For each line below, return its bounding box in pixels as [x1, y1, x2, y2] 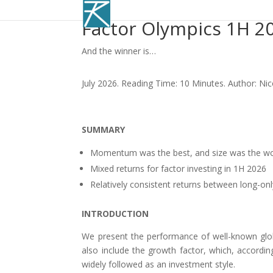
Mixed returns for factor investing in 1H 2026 [90, 163, 267, 175]
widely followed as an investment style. [82, 258, 236, 271]
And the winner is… [82, 45, 157, 57]
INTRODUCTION [82, 208, 149, 220]
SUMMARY [82, 124, 126, 136]
